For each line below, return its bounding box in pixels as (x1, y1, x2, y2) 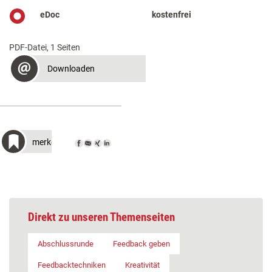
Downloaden (47, 63, 95, 73)
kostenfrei (152, 9, 192, 19)
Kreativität (125, 260, 160, 270)
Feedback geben (113, 239, 170, 248)
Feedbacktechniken (38, 260, 106, 270)
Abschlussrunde (38, 239, 93, 248)
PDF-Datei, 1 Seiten (9, 42, 80, 52)
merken (32, 137, 60, 147)
